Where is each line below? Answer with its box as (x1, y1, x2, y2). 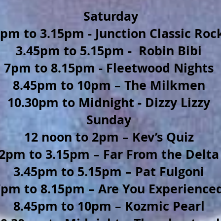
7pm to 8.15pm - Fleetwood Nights (4, 59, 214, 76)
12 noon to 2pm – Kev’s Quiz (24, 128, 194, 146)
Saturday (79, 7, 138, 25)
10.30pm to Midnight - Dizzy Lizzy (7, 94, 210, 111)
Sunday (86, 111, 131, 128)
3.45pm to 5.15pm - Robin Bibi (16, 42, 202, 59)
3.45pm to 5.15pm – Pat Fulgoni (13, 163, 204, 180)
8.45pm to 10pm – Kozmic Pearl (13, 197, 205, 215)
